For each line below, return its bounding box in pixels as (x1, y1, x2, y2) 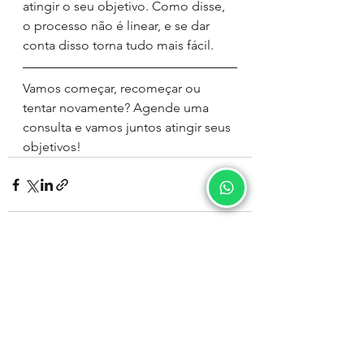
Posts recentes (8, 270, 103, 288)
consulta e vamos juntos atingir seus (23, 119, 234, 135)
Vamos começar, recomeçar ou (23, 80, 204, 96)
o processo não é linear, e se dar (23, 18, 213, 33)
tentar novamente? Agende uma (23, 100, 212, 115)
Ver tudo (208, 269, 252, 284)
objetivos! (23, 139, 81, 154)
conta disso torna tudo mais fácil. (23, 37, 217, 53)
